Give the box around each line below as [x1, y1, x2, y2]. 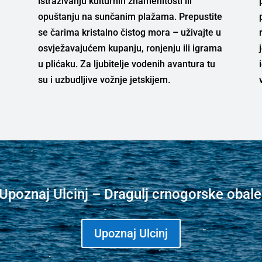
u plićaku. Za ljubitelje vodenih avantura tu [37, 58, 215, 70]
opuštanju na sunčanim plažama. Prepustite [37, 11, 222, 22]
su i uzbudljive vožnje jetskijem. [37, 74, 170, 85]
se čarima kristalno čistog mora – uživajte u [37, 26, 221, 38]
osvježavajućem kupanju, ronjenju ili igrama [37, 42, 222, 54]
